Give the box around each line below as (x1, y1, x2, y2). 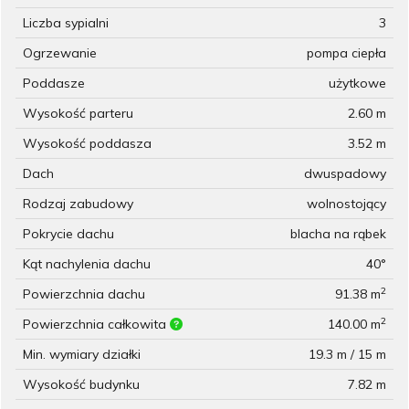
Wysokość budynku (23, 376, 140, 393)
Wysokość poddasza (23, 135, 152, 152)
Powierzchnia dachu (23, 286, 145, 303)
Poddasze (23, 75, 85, 92)
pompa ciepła (307, 45, 386, 62)
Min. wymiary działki (23, 346, 141, 363)
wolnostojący (307, 195, 386, 213)
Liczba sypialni (23, 15, 109, 32)
